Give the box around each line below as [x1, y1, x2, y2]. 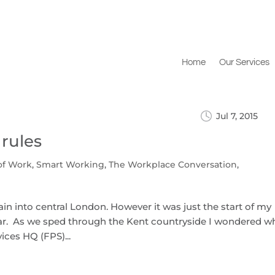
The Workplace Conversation [109, 159, 238, 171]
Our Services [219, 58, 269, 68]
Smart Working [36, 159, 105, 171]
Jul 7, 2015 [216, 110, 258, 122]
